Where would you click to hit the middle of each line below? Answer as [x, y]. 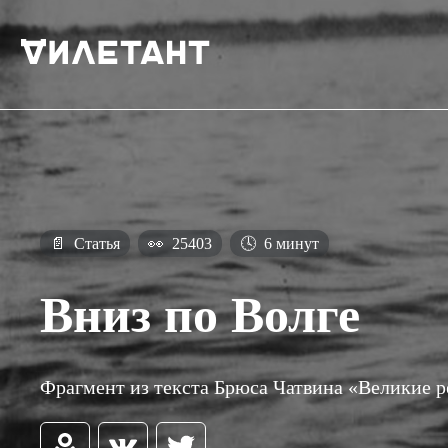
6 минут [289, 243]
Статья [95, 243]
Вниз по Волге [200, 314]
